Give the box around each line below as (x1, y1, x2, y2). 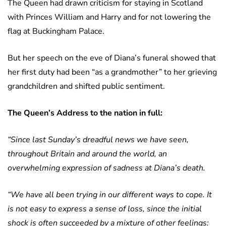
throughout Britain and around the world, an (8, 148, 167, 160)
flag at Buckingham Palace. (8, 26, 104, 37)
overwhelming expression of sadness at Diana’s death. (8, 162, 205, 174)
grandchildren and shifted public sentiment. (8, 81, 165, 92)
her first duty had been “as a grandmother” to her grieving (8, 67, 217, 78)
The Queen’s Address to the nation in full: (8, 107, 162, 119)
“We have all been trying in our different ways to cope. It (8, 189, 212, 201)
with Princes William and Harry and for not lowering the (8, 12, 211, 23)
